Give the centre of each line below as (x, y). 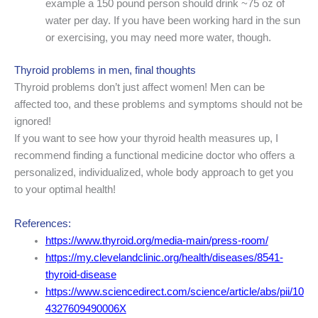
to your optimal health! (65, 190)
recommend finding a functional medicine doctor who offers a (154, 156)
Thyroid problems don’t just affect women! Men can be (139, 88)
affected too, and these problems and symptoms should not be (158, 105)
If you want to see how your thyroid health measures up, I (146, 139)
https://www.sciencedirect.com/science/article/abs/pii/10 (174, 291)
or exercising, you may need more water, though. (158, 38)
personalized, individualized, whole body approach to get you (154, 173)
